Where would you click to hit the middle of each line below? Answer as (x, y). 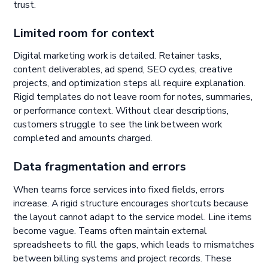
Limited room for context (84, 33)
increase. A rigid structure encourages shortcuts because (131, 203)
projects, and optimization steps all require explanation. (130, 83)
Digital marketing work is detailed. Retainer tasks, (118, 56)
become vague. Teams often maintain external (110, 231)
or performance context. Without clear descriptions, (121, 111)
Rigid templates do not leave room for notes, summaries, (133, 97)
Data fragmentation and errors (100, 167)
